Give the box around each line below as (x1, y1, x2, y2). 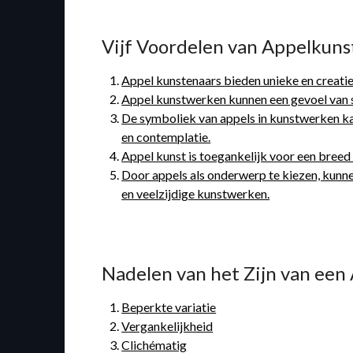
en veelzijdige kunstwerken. (121, 186, 270, 202)
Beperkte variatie (121, 299, 217, 315)
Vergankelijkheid (121, 318, 214, 334)
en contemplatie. (121, 129, 211, 145)
